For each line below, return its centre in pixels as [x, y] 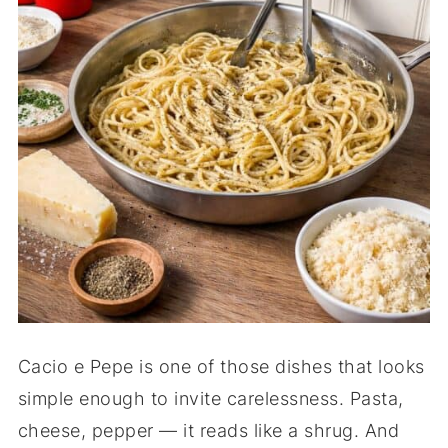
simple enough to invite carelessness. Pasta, [210, 398]
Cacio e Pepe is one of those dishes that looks [221, 366]
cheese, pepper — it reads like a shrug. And [208, 430]
